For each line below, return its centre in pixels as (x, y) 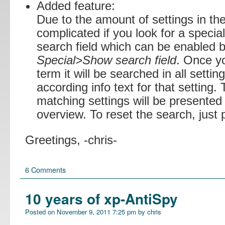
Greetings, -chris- (71, 140)
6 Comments (45, 169)
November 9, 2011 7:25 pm (96, 212)
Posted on (40, 212)
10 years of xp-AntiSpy (101, 199)
